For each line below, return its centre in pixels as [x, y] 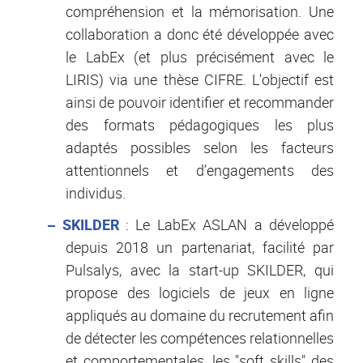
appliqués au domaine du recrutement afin [200, 315]
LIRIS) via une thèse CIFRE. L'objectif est [200, 79]
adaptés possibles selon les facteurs [200, 147]
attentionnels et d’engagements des [200, 170]
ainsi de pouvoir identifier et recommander [200, 102]
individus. [96, 192]
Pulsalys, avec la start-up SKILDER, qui [200, 269]
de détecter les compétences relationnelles [200, 337]
